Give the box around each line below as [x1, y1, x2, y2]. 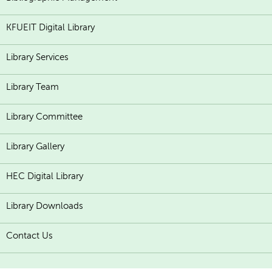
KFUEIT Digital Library [6, 22, 95, 33]
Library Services [6, 52, 69, 63]
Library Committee [6, 112, 83, 122]
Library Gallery [6, 141, 64, 152]
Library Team [6, 82, 59, 92]
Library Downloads [6, 201, 83, 211]
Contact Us [6, 231, 53, 241]
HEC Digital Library [6, 171, 83, 182]
